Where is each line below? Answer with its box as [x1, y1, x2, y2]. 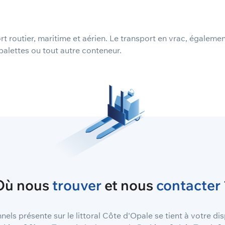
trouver [52, 176, 101, 194]
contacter [156, 176, 220, 194]
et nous [101, 176, 156, 194]
